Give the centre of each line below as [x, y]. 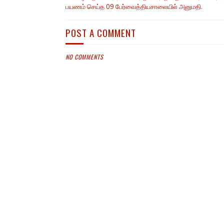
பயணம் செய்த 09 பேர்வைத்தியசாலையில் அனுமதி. [134, 7]
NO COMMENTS [84, 57]
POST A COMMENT [100, 32]
